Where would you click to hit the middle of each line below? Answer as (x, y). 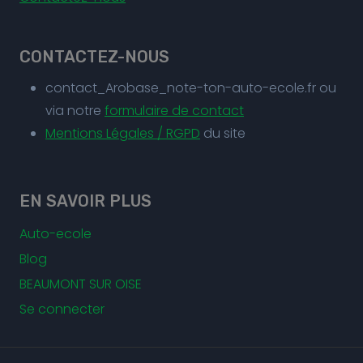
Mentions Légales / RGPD (123, 134)
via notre (75, 111)
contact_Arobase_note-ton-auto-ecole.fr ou (191, 88)
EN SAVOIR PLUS (85, 201)
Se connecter (62, 310)
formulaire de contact (174, 111)
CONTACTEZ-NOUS (94, 57)
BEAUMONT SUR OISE (81, 284)
